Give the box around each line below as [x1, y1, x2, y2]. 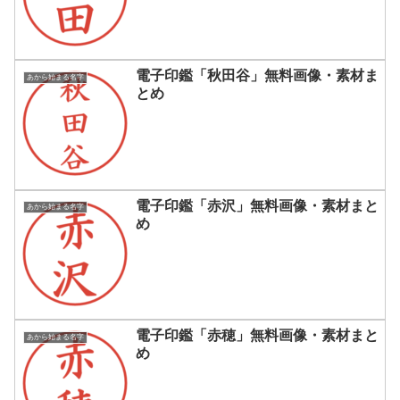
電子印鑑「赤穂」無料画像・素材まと [136, 327, 379, 343]
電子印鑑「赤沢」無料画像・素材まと [136, 197, 379, 213]
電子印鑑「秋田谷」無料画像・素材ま [136, 68, 379, 84]
